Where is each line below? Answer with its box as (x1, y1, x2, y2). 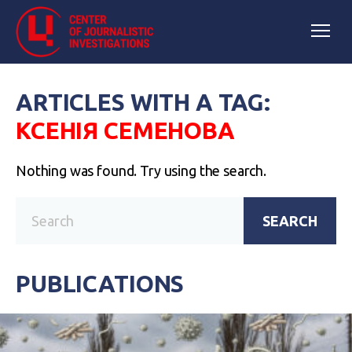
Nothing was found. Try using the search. (16, 163, 266, 178)
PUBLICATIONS (16, 270, 185, 297)
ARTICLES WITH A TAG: (16, 89, 271, 115)
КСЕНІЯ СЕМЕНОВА (16, 117, 235, 144)
